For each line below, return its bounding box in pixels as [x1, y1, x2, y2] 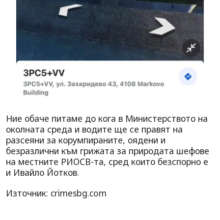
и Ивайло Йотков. [6, 166, 79, 178]
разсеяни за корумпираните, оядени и [6, 134, 165, 146]
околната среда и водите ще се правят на [6, 123, 183, 135]
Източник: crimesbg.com [6, 187, 107, 199]
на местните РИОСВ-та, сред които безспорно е [6, 155, 208, 167]
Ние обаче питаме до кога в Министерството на [6, 112, 208, 124]
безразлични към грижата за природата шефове [6, 144, 209, 157]
